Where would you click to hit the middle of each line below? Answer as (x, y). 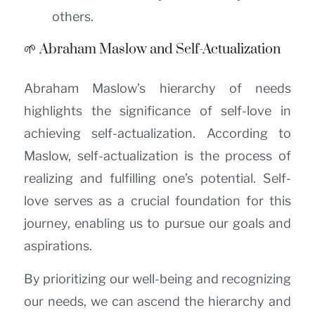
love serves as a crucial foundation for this (157, 201)
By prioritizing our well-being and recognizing (157, 278)
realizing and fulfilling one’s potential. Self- (157, 179)
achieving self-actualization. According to (157, 134)
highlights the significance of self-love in (157, 111)
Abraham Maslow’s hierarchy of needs (157, 89)
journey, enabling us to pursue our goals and (157, 224)
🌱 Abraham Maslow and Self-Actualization (152, 50)
